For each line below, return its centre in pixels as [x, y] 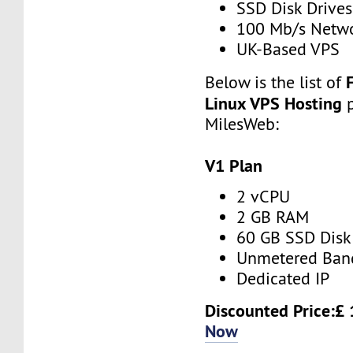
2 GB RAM [273, 217]
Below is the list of [276, 82]
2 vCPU [264, 197]
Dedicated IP [283, 279]
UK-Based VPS [288, 50]
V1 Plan [234, 165]
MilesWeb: [242, 124]
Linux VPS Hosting [276, 103]
